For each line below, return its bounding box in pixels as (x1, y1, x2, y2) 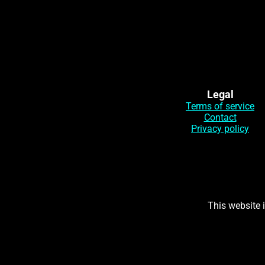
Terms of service (186, 101, 254, 112)
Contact (203, 112, 237, 124)
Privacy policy (191, 123, 249, 135)
